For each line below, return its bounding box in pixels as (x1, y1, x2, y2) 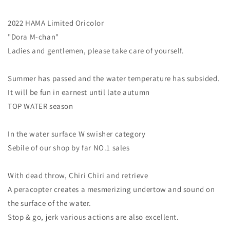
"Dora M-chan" (8, 32, 59, 42)
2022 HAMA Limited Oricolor (8, 18, 104, 28)
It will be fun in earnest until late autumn (8, 87, 150, 98)
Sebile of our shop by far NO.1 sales (8, 143, 130, 153)
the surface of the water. (8, 198, 92, 208)
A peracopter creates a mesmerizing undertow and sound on (8, 184, 215, 195)
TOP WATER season (8, 101, 73, 111)
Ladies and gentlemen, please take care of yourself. (8, 46, 184, 56)
